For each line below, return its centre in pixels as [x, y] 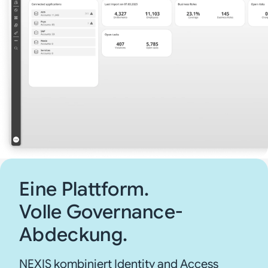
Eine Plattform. [84, 189]
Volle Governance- [101, 212]
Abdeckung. [74, 235]
